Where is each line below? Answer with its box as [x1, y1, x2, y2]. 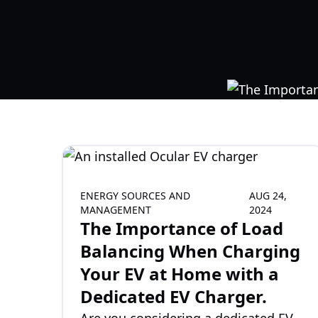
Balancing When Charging [80, 239, 300, 263]
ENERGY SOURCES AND [80, 189, 190, 202]
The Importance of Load [80, 216, 283, 240]
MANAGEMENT [80, 203, 151, 216]
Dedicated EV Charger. [80, 285, 267, 308]
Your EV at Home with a [80, 262, 279, 285]
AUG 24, [248, 189, 287, 202]
